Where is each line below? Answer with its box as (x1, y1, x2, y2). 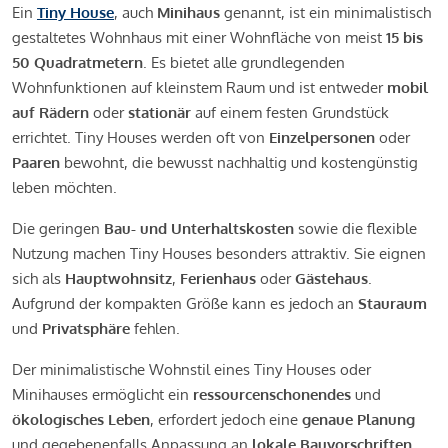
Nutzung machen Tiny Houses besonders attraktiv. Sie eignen (12, 243, 426, 263)
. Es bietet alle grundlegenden (143, 52, 345, 72)
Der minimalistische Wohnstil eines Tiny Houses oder (12, 359, 371, 379)
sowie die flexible (294, 218, 417, 238)
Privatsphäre (42, 318, 130, 338)
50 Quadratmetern (12, 52, 143, 72)
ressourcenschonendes (193, 384, 351, 404)
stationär (128, 102, 191, 122)
